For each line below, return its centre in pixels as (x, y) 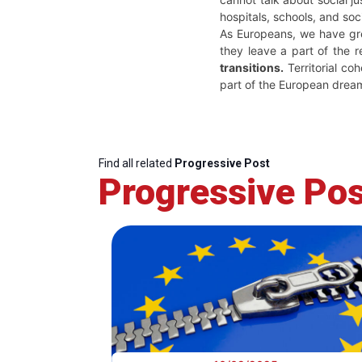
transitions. (252, 67)
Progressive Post (222, 163)
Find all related (137, 163)
